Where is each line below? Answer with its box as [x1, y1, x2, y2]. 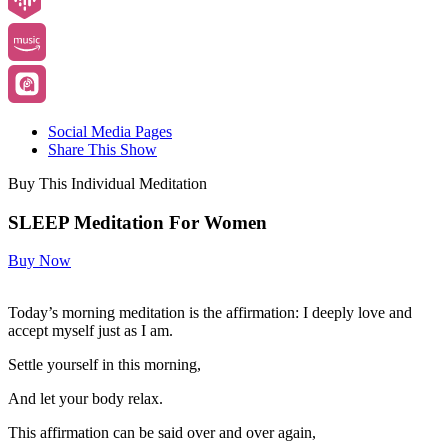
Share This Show [48, 140, 157, 158]
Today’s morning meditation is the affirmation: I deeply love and [8, 304, 412, 322]
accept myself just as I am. [8, 322, 173, 340]
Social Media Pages [48, 122, 172, 140]
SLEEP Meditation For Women [8, 211, 267, 233]
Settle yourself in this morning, [8, 356, 201, 374]
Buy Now [8, 252, 71, 270]
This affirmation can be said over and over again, [8, 424, 316, 442]
